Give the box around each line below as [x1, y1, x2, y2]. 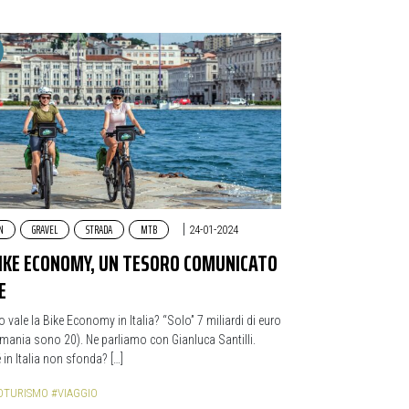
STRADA [86, 220, 112, 239]
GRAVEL [32, 220, 58, 239]
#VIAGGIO [51, 386, 98, 400]
